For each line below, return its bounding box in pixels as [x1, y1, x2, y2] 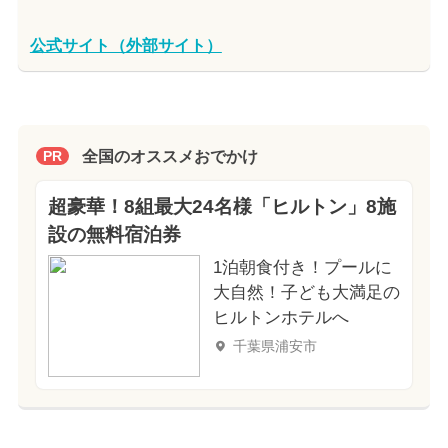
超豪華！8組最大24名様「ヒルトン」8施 [47, 196, 396, 218]
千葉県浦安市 [232, 338, 317, 355]
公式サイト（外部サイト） [29, 36, 222, 54]
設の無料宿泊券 [47, 224, 181, 246]
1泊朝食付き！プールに [212, 258, 392, 278]
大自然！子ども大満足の [212, 283, 400, 303]
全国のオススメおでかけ [81, 147, 258, 165]
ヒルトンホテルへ [212, 308, 349, 328]
